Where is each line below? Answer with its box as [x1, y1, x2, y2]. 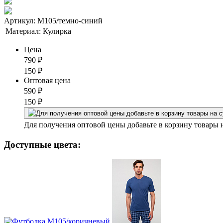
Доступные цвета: [4, 139, 81, 150]
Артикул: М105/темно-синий [4, 16, 103, 25]
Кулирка [43, 26, 71, 35]
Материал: [5, 26, 41, 35]
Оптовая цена [24, 76, 71, 85]
